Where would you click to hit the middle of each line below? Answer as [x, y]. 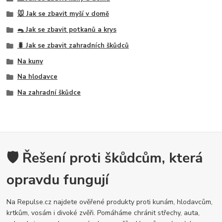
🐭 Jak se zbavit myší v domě [63, 14]
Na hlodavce [37, 77]
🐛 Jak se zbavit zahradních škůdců [73, 45]
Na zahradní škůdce [49, 93]
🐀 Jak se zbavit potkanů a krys [67, 30]
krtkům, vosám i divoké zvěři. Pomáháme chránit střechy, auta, [103, 213]
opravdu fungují [58, 180]
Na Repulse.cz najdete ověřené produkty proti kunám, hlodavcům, [110, 202]
